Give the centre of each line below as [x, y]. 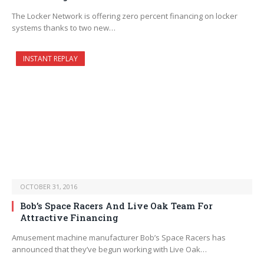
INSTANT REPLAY [50, 59]
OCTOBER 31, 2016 [49, 187]
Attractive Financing [69, 218]
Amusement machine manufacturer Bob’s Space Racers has [119, 238]
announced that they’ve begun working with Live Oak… [109, 250]
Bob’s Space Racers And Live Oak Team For [116, 206]
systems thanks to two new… [64, 28]
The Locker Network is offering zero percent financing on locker [125, 16]
